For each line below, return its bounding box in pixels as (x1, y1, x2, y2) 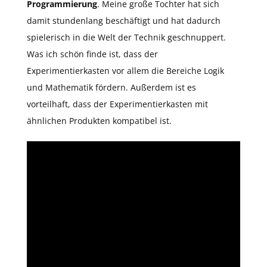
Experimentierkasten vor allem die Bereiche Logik (27, 65, 224, 77)
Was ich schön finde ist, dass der (27, 48, 158, 60)
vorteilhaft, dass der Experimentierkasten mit (27, 98, 208, 110)
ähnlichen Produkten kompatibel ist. (27, 115, 174, 127)
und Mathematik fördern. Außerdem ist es (27, 82, 196, 94)
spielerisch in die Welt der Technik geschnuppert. (27, 32, 226, 44)
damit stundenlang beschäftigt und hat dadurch (27, 15, 221, 27)
